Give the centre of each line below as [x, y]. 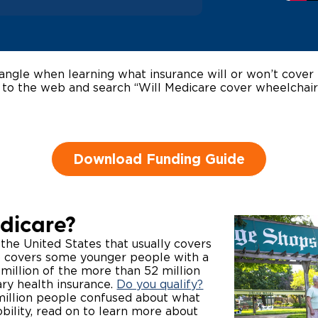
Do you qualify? [160, 285]
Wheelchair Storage [228, 24]
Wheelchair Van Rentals [219, 56]
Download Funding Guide [159, 159]
